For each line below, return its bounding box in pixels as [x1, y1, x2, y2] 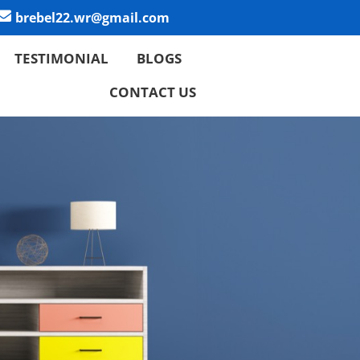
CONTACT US [108, 83, 196, 102]
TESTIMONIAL [14, 49, 109, 68]
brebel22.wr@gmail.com [15, 9, 170, 27]
